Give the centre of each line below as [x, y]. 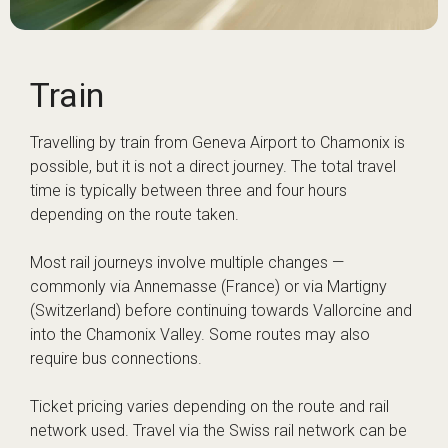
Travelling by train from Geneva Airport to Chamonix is [217, 143]
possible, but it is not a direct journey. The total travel [213, 167]
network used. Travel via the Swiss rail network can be [218, 431]
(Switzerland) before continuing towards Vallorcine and [221, 311]
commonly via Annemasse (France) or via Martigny [208, 287]
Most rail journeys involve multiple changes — [187, 263]
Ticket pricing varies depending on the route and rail [209, 407]
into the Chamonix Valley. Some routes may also [200, 335]
